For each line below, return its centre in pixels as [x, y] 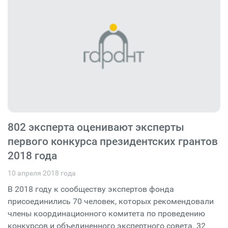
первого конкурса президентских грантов [113, 142]
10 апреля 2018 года [42, 173]
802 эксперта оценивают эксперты [96, 127]
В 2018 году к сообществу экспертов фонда [91, 189]
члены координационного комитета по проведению [106, 214]
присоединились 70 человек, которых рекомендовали [111, 202]
